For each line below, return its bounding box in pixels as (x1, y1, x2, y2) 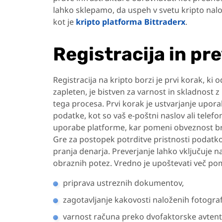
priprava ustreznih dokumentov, (63, 177, 184, 189)
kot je (53, 16, 74, 27)
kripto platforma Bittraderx (76, 16, 185, 27)
